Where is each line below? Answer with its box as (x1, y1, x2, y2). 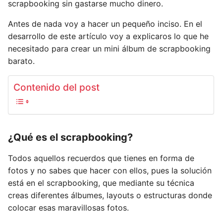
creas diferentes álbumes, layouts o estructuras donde (8, 190, 212, 200)
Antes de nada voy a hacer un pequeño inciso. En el (8, 19, 202, 29)
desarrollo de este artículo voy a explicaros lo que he (8, 31, 209, 41)
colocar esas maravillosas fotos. (8, 203, 129, 213)
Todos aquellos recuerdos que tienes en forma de (8, 153, 194, 163)
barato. (8, 56, 35, 66)
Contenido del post (13, 81, 100, 94)
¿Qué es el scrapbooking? (8, 131, 133, 143)
